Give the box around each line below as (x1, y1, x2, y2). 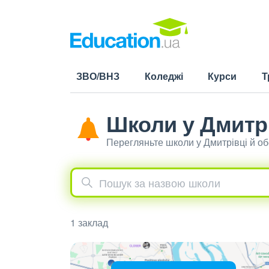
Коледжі (144, 69, 183, 83)
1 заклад (70, 216, 108, 229)
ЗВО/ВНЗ (76, 69, 119, 83)
